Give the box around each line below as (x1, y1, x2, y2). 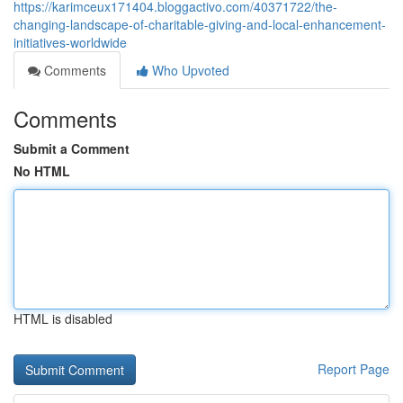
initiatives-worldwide (13, 33, 127, 51)
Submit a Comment (13, 139, 130, 157)
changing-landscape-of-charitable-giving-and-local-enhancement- (13, 15, 386, 33)
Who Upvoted (148, 61, 229, 79)
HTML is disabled (13, 309, 112, 327)
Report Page (318, 360, 390, 378)
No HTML (13, 162, 70, 180)
